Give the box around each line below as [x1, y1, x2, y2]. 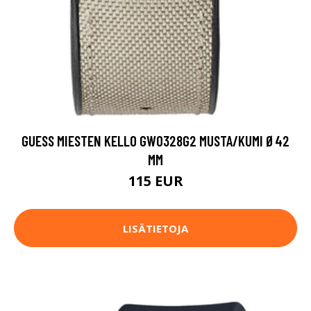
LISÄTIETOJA [123, 221, 188, 235]
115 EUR [128, 171, 183, 191]
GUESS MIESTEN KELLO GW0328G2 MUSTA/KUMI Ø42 [22, 132, 289, 150]
